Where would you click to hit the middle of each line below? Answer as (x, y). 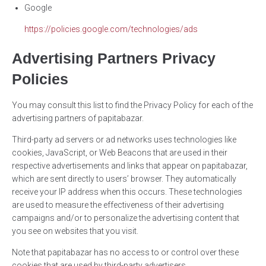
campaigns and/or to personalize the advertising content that (126, 218)
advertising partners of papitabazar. (78, 118)
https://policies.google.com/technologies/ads (111, 29)
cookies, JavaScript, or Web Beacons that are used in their (120, 153)
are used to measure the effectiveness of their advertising (118, 205)
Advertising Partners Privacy (114, 58)
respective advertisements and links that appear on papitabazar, (130, 166)
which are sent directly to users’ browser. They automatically (124, 179)
